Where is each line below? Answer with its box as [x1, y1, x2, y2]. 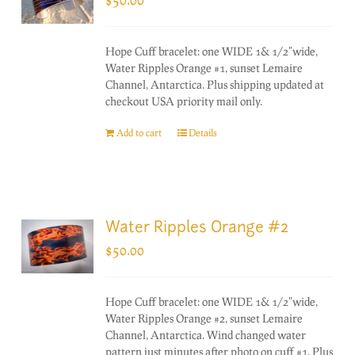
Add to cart [116, 126, 162, 139]
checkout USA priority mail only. [105, 94, 263, 108]
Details [189, 126, 218, 139]
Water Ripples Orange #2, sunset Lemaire [105, 311, 303, 325]
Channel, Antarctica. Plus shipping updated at [105, 77, 325, 91]
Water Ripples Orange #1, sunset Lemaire [105, 60, 303, 74]
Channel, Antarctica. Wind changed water [105, 327, 307, 342]
